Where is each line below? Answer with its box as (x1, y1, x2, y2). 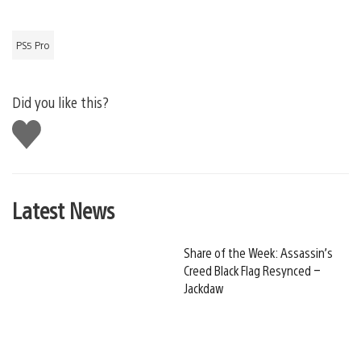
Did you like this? (12, 93, 109, 112)
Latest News (12, 195, 114, 225)
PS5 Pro (16, 39, 50, 52)
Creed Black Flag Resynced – (184, 262, 321, 280)
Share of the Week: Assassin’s (184, 244, 333, 262)
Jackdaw (184, 280, 224, 297)
